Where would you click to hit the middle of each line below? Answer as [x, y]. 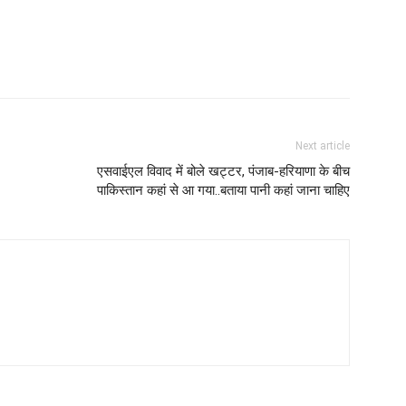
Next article [323, 146]
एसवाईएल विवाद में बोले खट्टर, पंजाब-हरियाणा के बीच [223, 171]
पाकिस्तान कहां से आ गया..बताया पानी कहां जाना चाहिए [223, 190]
